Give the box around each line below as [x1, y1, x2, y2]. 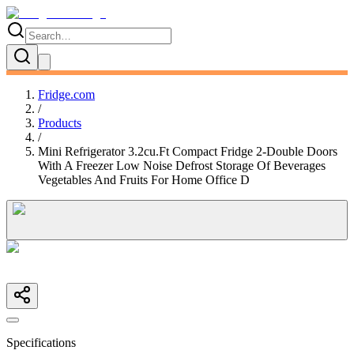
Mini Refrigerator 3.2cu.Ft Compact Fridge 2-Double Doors [38, 145, 337, 158]
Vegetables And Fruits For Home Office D [38, 173, 250, 186]
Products [38, 116, 81, 130]
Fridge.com [38, 88, 95, 101]
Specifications [6, 336, 76, 349]
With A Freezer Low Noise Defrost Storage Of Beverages [38, 159, 326, 172]
